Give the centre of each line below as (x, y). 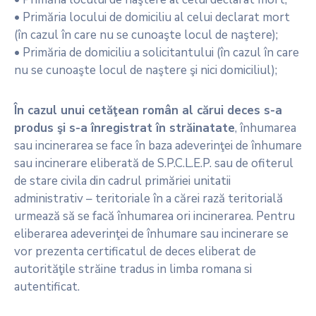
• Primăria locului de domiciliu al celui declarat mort (152, 17)
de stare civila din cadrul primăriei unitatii (122, 181)
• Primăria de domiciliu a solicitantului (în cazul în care (157, 53)
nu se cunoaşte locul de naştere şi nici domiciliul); (146, 70)
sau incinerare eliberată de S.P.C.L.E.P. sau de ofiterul (154, 163)
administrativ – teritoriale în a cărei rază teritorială (148, 199)
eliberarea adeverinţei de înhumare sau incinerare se (151, 234)
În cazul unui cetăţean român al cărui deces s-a (148, 110)
